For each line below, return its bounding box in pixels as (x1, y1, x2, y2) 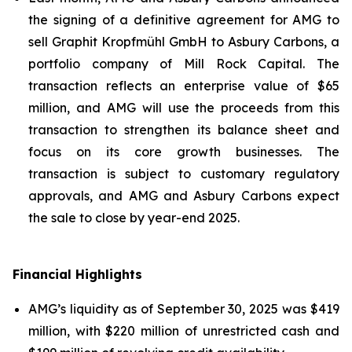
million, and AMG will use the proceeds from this (28, 100, 339, 115)
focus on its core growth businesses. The (28, 144, 339, 159)
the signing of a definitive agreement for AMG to (28, 12, 339, 27)
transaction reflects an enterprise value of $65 (28, 78, 339, 93)
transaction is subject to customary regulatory (28, 166, 339, 181)
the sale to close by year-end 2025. (28, 210, 240, 225)
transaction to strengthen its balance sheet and (28, 122, 339, 137)
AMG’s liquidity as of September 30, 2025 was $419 (28, 301, 339, 317)
